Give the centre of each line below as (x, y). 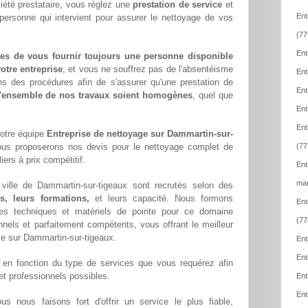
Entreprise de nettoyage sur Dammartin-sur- (140, 134)
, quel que (213, 96)
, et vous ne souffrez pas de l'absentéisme (148, 69)
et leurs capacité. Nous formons (161, 199)
